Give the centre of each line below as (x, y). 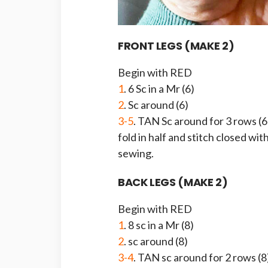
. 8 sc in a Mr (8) (159, 225)
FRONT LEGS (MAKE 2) (176, 45)
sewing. (136, 153)
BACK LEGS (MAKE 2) (173, 182)
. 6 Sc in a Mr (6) (159, 88)
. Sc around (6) (156, 104)
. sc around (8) (156, 241)
